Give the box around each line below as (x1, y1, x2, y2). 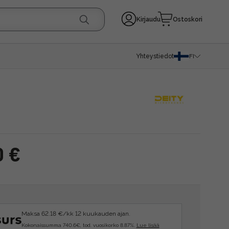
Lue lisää (136, 222, 159, 228)
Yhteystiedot (136, 53, 174, 60)
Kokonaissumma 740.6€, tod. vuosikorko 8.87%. (21, 222, 136, 228)
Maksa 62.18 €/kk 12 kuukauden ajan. (21, 210, 130, 217)
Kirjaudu (136, 16, 161, 23)
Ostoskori (173, 16, 203, 23)
